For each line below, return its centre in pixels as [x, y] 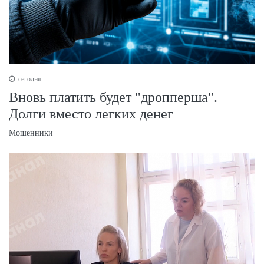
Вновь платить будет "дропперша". [113, 97]
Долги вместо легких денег [91, 113]
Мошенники [31, 133]
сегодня [29, 79]
